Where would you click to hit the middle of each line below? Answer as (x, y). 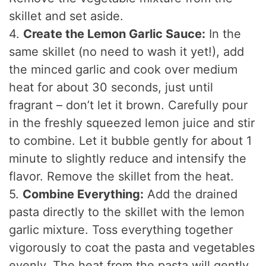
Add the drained (191, 194)
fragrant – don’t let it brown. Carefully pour (129, 105)
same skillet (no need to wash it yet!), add (127, 52)
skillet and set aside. (66, 16)
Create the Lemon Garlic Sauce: (115, 34)
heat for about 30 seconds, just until (111, 88)
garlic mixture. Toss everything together (121, 230)
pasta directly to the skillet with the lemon (127, 212)
